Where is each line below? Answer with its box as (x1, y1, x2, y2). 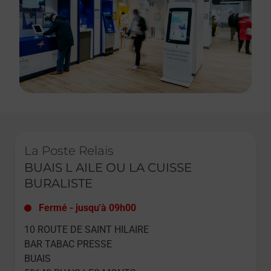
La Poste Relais (24, 143, 114, 158)
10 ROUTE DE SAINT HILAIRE (24, 224, 149, 235)
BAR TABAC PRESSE (24, 238, 112, 250)
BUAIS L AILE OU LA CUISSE (24, 160, 192, 175)
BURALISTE (24, 176, 93, 191)
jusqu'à (76, 202, 106, 214)
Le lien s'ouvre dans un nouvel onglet (14, 132, 150, 141)
